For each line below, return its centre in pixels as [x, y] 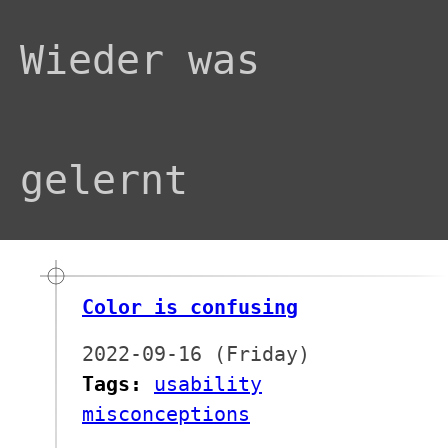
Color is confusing [190, 307]
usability [208, 383]
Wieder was [140, 60]
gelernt [104, 180]
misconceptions [166, 413]
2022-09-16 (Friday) [196, 353]
